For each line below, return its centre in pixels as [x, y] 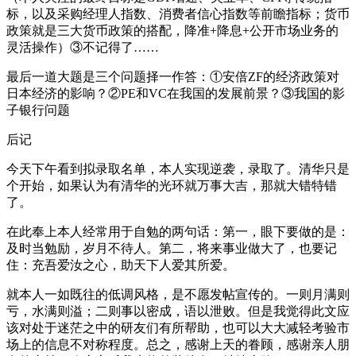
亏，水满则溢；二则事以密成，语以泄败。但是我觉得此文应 [178, 311]
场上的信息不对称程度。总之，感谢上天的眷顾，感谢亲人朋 [178, 344]
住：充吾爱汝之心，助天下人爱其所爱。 [121, 265]
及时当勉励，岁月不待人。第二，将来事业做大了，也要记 [172, 248]
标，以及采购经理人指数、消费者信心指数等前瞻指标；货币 [178, 14]
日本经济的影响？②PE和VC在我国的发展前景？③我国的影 [176, 93]
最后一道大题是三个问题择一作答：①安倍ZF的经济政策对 [173, 76]
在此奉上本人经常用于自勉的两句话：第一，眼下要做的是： [178, 231]
